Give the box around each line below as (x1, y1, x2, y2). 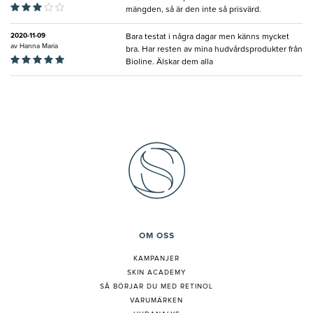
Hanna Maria (20, 43, 58, 50)
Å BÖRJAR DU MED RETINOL (105, 283, 213, 291)
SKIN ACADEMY (127, 269, 186, 277)
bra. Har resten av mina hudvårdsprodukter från (126, 45, 303, 54)
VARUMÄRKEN (130, 297, 183, 305)
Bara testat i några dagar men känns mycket (126, 33, 289, 42)
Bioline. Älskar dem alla (126, 58, 213, 67)
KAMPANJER (133, 255, 180, 263)
